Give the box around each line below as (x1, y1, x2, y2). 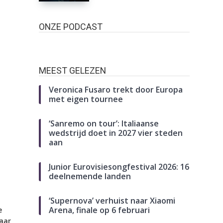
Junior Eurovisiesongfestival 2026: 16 (49, 161, 190, 173)
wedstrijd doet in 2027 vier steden (49, 127, 183, 139)
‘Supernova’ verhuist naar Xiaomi (49, 195, 176, 207)
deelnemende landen (49, 171, 131, 182)
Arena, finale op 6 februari (49, 205, 150, 216)
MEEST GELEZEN (39, 65, 107, 76)
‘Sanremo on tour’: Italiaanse (49, 118, 159, 129)
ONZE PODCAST (39, 21, 103, 32)
